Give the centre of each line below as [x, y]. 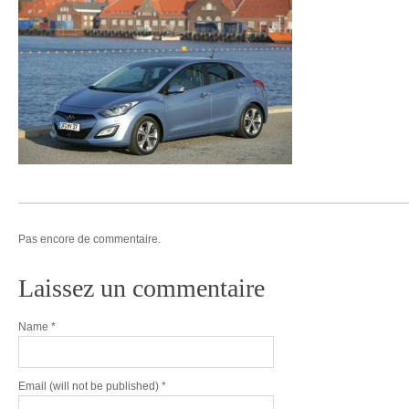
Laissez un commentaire [142, 288]
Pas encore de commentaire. [89, 239]
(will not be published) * [108, 386]
